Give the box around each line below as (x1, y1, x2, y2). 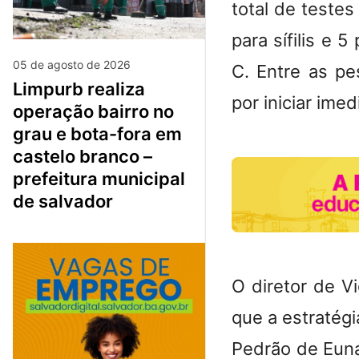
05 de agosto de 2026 (13, 58, 131, 72)
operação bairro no (13, 101, 174, 123)
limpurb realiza (13, 79, 22, 100)
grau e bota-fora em (13, 123, 182, 145)
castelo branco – (13, 146, 152, 167)
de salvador (13, 191, 113, 212)
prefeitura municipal (13, 168, 185, 190)
